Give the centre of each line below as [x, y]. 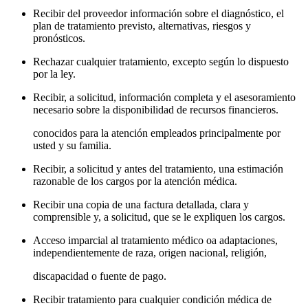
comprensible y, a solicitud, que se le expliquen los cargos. [159, 217]
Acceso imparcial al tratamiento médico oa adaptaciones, [155, 241]
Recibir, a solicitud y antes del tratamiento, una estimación [158, 169]
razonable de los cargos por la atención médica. [135, 181]
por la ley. [54, 74]
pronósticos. [59, 38]
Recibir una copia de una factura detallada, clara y [141, 205]
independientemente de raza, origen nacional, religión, [150, 253]
